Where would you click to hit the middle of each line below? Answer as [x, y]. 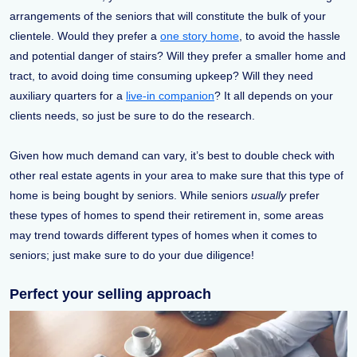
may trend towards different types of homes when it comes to [163, 235]
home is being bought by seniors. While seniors [130, 195]
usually [269, 195]
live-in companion [170, 95]
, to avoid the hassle [290, 35]
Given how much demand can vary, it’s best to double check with [172, 155]
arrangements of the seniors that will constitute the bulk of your [168, 16]
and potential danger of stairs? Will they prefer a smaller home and [178, 55]
